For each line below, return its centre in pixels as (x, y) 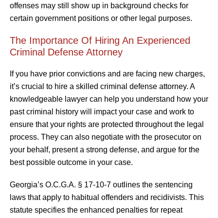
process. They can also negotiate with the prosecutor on (106, 137)
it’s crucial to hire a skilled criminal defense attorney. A (102, 86)
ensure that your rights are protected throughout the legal (107, 124)
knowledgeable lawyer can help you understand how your (109, 99)
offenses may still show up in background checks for (99, 5)
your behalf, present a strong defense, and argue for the (105, 149)
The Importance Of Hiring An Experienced (100, 40)
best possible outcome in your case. (71, 162)
